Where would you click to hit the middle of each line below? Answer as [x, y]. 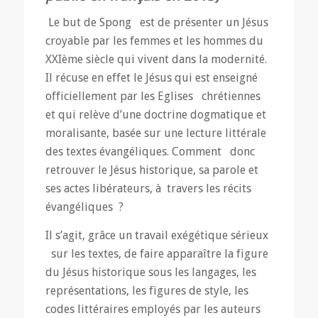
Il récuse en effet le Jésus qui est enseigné [151, 78]
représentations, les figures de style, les [147, 290]
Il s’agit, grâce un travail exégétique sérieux [157, 235]
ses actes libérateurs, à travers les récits [148, 189]
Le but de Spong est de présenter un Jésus [158, 23]
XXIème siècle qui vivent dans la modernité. [156, 60]
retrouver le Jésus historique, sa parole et [152, 170]
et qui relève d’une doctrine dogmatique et [155, 115]
